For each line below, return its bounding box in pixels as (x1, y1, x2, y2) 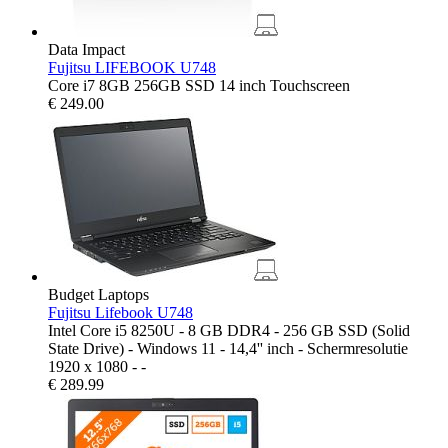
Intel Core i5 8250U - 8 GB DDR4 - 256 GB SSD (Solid (48, 321, 410, 339)
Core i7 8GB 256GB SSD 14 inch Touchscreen (48, 76, 350, 94)
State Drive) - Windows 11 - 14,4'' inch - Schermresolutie (48, 339, 408, 357)
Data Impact (48, 40, 125, 58)
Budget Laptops (48, 285, 149, 303)
